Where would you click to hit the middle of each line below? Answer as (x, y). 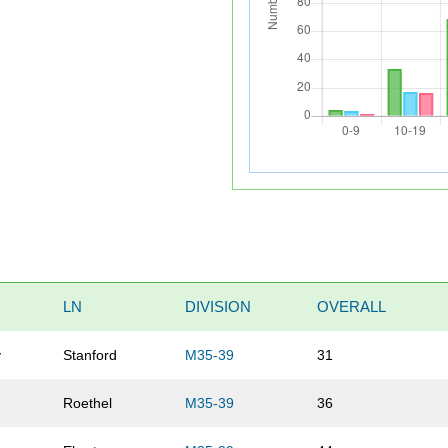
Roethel (88, 403)
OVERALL (352, 307)
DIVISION (218, 307)
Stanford (90, 355)
